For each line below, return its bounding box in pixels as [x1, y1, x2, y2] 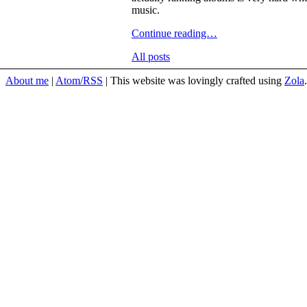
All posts [132, 50, 170, 62]
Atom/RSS [56, 74, 103, 86]
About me [5, 74, 49, 86]
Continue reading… [132, 27, 217, 39]
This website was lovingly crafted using [110, 74, 284, 86]
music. [132, 3, 160, 16]
